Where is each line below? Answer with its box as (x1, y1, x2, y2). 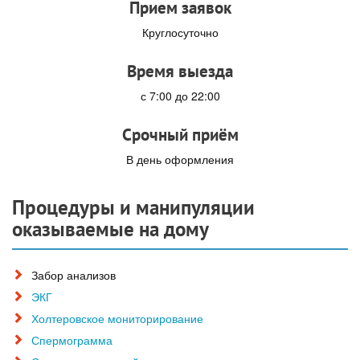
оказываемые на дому (12, 215, 209, 242)
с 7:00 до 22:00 (140, 88, 220, 104)
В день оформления (126, 151, 234, 168)
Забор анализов (31, 266, 116, 283)
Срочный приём (121, 123, 239, 145)
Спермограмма (31, 331, 112, 348)
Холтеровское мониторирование (31, 309, 203, 326)
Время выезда (127, 59, 233, 82)
